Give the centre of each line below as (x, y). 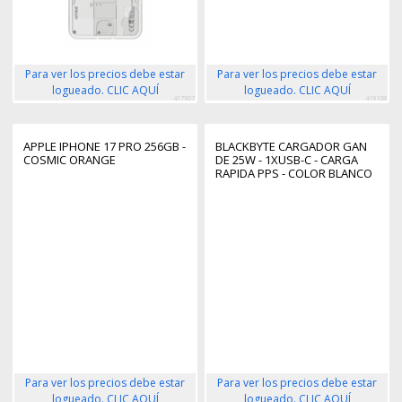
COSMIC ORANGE (70, 160)
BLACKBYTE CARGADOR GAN (291, 147)
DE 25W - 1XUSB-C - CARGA (287, 160)
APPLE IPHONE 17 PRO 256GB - (105, 147)
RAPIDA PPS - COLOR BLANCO (294, 174)
